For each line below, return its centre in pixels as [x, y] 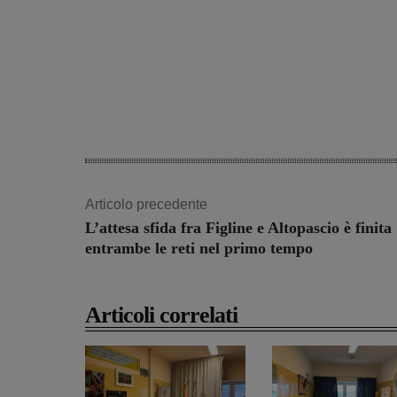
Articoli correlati [161, 315]
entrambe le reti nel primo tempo [199, 249]
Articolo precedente [146, 205]
